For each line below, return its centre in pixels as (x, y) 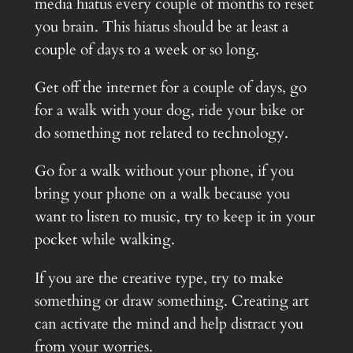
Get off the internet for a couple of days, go (170, 88)
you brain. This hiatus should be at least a (161, 26)
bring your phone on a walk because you (162, 194)
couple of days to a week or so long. (147, 49)
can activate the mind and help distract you (169, 323)
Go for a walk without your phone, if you (164, 171)
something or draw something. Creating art (171, 301)
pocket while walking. (104, 240)
